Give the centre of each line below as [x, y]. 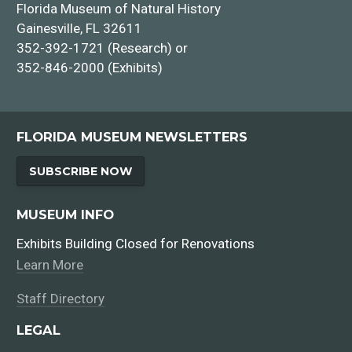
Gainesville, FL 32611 [80, 29]
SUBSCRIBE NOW [81, 171]
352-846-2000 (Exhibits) [90, 68]
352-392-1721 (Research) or [103, 48]
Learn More [50, 264]
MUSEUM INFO [66, 214]
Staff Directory [61, 298]
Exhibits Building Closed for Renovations [136, 243]
